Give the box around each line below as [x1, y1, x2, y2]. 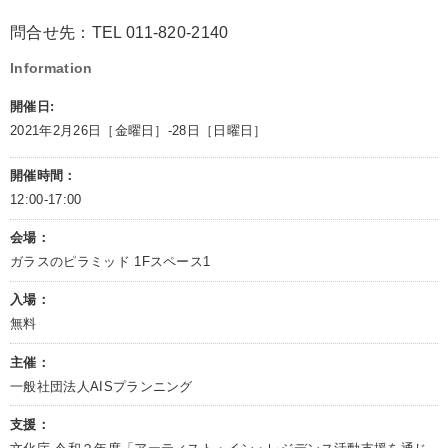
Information [10, 60, 93, 77]
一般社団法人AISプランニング [10, 378, 193, 394]
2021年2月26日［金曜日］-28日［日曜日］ [10, 123, 267, 139]
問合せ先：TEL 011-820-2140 [10, 24, 238, 42]
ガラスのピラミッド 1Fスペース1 [10, 254, 211, 270]
